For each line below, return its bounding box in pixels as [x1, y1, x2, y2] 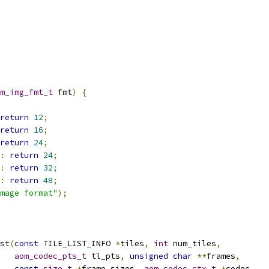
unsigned [130, 251, 168, 261]
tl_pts [86, 251, 120, 261]
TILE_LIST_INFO [38, 238, 115, 249]
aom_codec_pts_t [14, 251, 86, 261]
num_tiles [168, 238, 216, 249]
